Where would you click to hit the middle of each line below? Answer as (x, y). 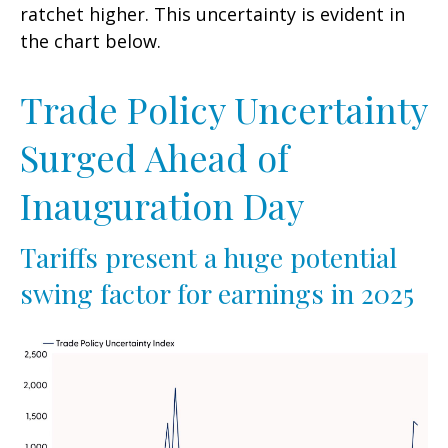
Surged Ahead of (154, 157)
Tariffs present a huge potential (208, 257)
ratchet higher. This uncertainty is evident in (212, 14)
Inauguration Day (162, 205)
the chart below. (90, 41)
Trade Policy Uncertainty (223, 109)
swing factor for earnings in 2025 (217, 293)
